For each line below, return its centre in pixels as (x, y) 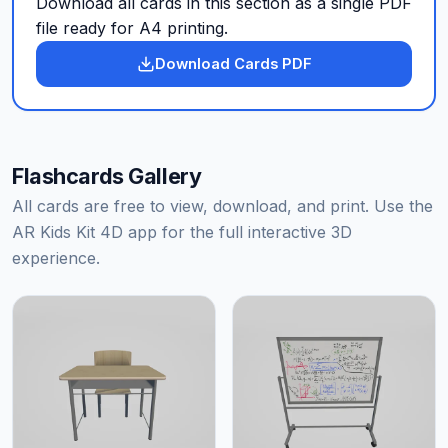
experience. (56, 258)
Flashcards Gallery (107, 176)
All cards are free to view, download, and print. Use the (222, 206)
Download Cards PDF (233, 63)
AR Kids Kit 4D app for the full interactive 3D (182, 232)
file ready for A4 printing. (132, 28)
